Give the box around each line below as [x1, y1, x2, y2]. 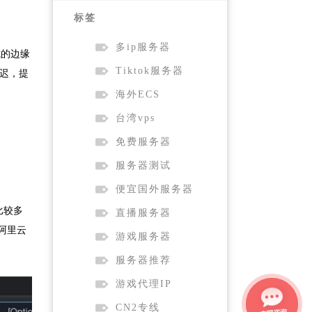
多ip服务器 [116, 42, 171, 52]
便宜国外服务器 [116, 184, 194, 194]
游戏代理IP [116, 279, 172, 289]
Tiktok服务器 [116, 65, 184, 76]
